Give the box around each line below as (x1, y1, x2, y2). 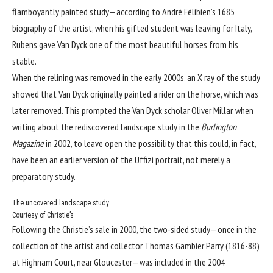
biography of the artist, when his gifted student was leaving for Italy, (12, 21, 252, 34)
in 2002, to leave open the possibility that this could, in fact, (44, 136, 256, 149)
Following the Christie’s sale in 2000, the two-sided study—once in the (12, 222, 257, 235)
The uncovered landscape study (12, 198, 109, 207)
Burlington (201, 120, 236, 133)
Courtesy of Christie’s (12, 210, 74, 219)
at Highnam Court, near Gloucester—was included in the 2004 (12, 255, 225, 268)
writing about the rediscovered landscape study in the (12, 120, 201, 133)
